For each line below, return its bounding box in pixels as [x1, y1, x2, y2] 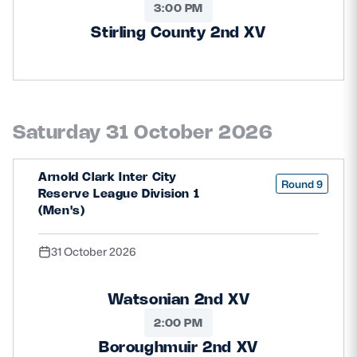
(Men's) [38, 202, 85, 218]
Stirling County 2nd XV [91, 22, 266, 41]
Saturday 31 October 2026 [13, 120, 273, 144]
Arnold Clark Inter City [38, 168, 177, 184]
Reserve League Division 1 [38, 185, 200, 201]
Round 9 [281, 176, 324, 191]
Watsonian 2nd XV [107, 289, 250, 309]
